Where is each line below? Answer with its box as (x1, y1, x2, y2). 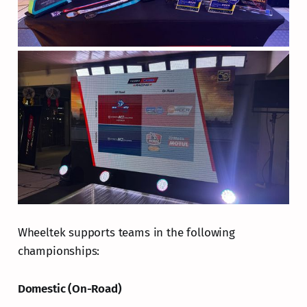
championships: (17, 243, 100, 258)
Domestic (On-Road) (17, 281, 122, 296)
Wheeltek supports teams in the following (17, 225, 235, 240)
